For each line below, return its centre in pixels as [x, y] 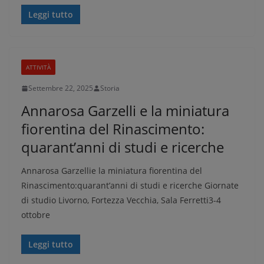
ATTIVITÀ [38, 67]
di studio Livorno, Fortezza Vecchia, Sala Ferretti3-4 [121, 200]
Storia [110, 88]
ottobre [36, 215]
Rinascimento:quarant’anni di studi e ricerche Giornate [130, 185]
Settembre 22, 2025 [61, 88]
